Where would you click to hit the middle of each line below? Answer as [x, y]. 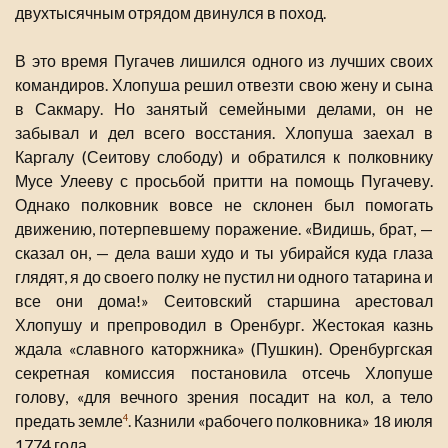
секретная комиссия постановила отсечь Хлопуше [224, 373]
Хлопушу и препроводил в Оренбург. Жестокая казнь [224, 325]
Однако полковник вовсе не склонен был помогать [224, 205]
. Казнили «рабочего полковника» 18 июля [280, 421]
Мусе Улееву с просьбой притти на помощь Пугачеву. [224, 181]
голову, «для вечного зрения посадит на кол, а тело [224, 397]
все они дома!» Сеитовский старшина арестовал [224, 301]
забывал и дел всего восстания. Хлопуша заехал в [224, 133]
